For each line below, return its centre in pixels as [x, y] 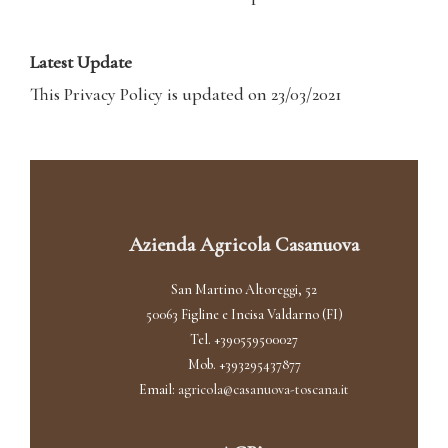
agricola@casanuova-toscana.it [263, 389]
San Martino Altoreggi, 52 [244, 289]
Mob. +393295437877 [244, 364]
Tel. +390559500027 [244, 339]
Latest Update [81, 62]
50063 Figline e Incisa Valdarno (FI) [244, 314]
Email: [158, 389]
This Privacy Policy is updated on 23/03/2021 [186, 94]
